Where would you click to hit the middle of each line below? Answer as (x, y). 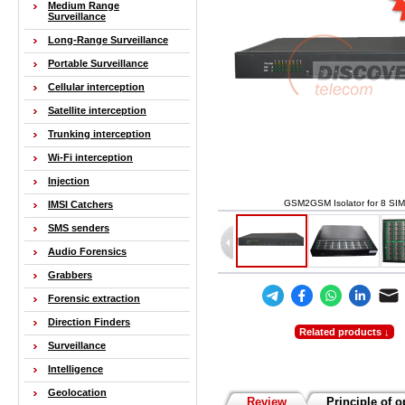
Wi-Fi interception (90, 157)
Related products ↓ (344, 332)
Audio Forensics (87, 251)
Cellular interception (96, 87)
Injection (69, 181)
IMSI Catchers (80, 204)
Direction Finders (89, 322)
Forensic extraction (94, 298)
